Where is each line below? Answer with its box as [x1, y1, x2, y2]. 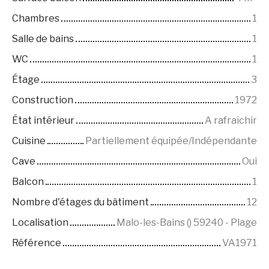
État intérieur [12, 115, 74, 127]
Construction [12, 94, 73, 106]
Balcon [12, 176, 44, 188]
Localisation [12, 217, 68, 229]
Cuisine [12, 135, 46, 147]
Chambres [12, 13, 59, 25]
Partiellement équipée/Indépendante [85, 135, 257, 147]
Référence [12, 237, 61, 249]
